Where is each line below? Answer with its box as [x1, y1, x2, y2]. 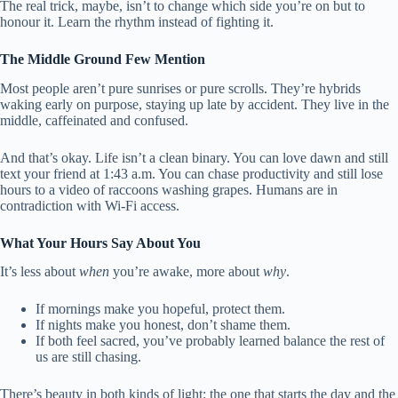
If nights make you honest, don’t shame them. [36, 317, 291, 333]
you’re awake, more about [109, 264, 263, 280]
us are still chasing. [36, 349, 141, 365]
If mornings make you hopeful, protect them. [36, 301, 285, 317]
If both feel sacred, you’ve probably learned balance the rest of [36, 333, 385, 349]
